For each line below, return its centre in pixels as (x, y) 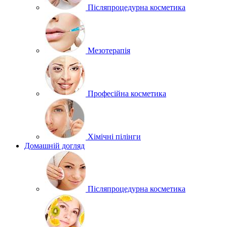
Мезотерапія (109, 50)
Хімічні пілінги (114, 137)
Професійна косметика (127, 93)
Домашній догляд (54, 146)
